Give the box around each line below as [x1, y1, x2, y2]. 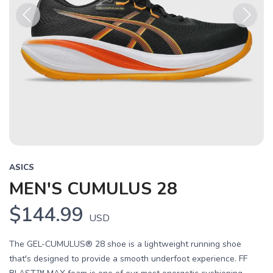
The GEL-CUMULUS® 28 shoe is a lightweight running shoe [9, 238, 241, 250]
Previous [16, 28, 54, 41]
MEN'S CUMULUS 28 [9, 177, 177, 200]
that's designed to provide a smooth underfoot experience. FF [9, 253, 247, 264]
